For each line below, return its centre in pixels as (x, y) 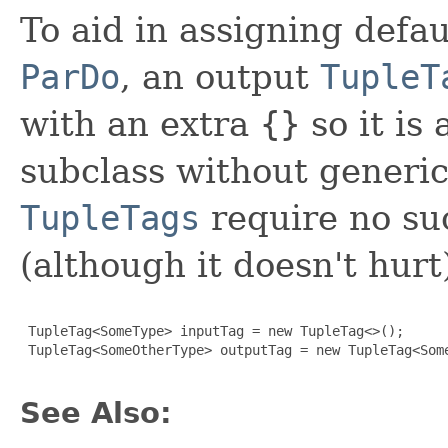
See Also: (96, 412)
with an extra (140, 123)
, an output (220, 76)
